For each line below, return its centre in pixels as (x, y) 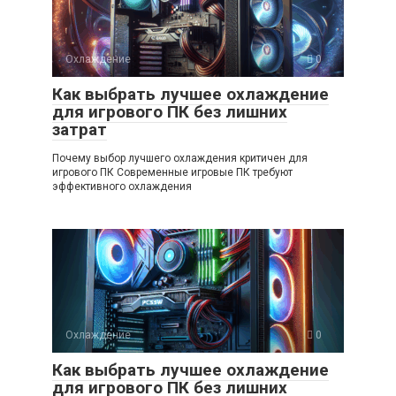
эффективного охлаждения (122, 186)
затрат (80, 129)
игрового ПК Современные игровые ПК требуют (172, 172)
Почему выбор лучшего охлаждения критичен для (180, 158)
